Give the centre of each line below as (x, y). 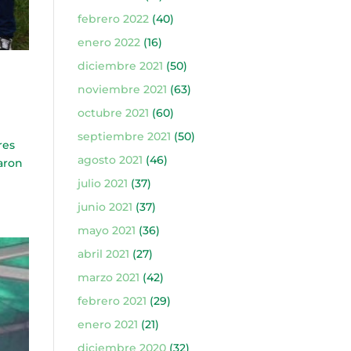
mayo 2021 (106, 230)
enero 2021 (107, 324)
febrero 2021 (112, 301)
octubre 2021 (113, 113)
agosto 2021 (110, 160)
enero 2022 (109, 42)
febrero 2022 (113, 19)
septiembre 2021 (124, 136)
